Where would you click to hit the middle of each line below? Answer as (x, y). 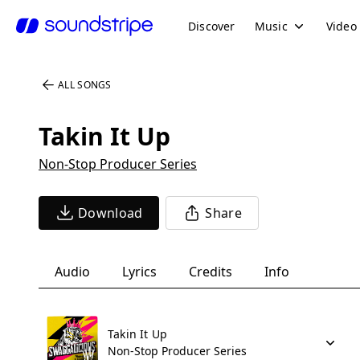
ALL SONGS (85, 85)
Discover (212, 26)
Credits (211, 272)
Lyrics (139, 272)
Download (110, 213)
